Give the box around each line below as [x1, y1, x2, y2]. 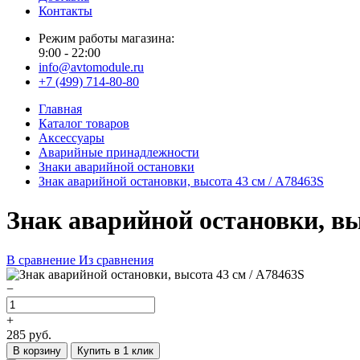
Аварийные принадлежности [39, 145, 199, 159]
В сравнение [6, 252, 76, 267]
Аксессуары [39, 131, 104, 145]
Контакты [39, 4, 92, 18]
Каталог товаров [39, 117, 129, 130]
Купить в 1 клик [77, 344, 153, 357]
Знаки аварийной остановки [39, 160, 194, 174]
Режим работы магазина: [39, 31, 174, 45]
